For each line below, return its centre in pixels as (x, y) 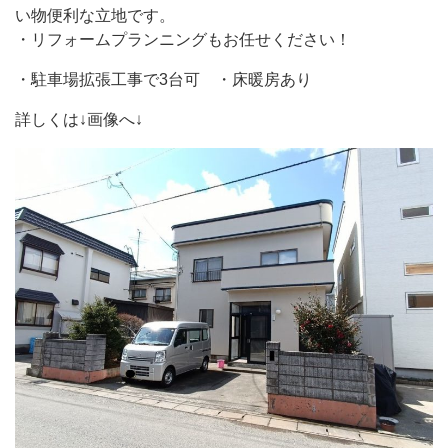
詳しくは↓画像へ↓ (79, 119)
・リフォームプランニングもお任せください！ (183, 39)
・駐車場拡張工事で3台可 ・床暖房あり (163, 79)
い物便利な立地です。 (95, 15)
